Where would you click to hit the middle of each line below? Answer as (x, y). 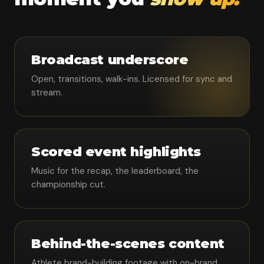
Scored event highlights (116, 152)
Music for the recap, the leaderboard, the (115, 171)
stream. (47, 93)
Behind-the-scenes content (128, 244)
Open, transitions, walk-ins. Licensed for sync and (132, 79)
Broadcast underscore (110, 60)
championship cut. (68, 184)
